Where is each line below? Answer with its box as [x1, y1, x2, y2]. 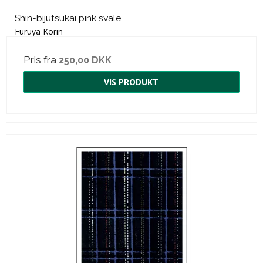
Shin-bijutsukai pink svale [15, 12, 121, 24]
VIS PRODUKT [104, 76, 159, 88]
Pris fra [23, 54, 59, 66]
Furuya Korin [15, 26, 63, 38]
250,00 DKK [59, 55, 112, 66]
